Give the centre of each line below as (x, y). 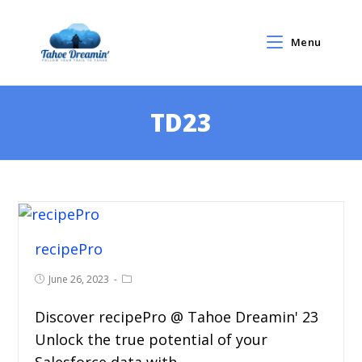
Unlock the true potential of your (152, 339)
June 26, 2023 (79, 279)
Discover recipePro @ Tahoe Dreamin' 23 (177, 316)
